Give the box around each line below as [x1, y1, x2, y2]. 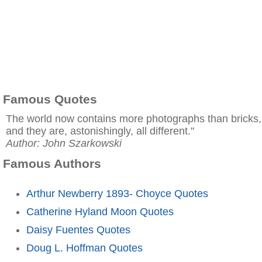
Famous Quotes [3, 92, 97, 106]
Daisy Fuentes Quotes [26, 223, 130, 236]
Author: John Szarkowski [6, 137, 122, 149]
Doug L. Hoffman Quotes [26, 242, 143, 254]
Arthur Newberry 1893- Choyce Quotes [26, 187, 208, 199]
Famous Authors [3, 157, 101, 170]
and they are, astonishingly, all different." [6, 125, 194, 137]
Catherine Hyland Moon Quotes [26, 205, 174, 218]
